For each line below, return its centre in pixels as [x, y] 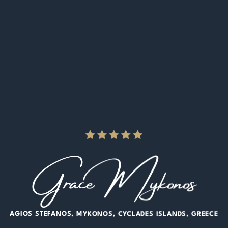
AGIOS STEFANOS [41, 214]
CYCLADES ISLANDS [152, 214]
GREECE [205, 214]
